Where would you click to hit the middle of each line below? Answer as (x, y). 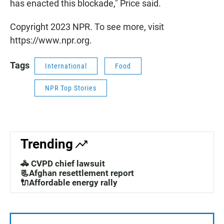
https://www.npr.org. (51, 40)
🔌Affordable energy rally (69, 183)
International (66, 66)
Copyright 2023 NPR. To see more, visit (87, 27)
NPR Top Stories (71, 88)
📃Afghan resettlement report (77, 173)
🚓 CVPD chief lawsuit (63, 164)
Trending (47, 144)
